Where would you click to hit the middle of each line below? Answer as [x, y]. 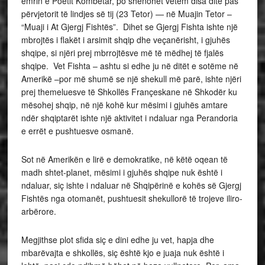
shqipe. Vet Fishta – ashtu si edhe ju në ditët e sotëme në [130, 65]
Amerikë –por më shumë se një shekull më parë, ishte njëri [131, 78]
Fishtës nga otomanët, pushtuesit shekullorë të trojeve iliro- [132, 198]
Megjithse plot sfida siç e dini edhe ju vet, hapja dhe [117, 239]
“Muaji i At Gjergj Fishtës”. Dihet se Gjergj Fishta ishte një [129, 26]
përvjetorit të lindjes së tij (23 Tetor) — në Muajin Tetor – [126, 13]
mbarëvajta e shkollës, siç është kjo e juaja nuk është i [122, 252]
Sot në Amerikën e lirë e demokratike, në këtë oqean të [124, 159]
